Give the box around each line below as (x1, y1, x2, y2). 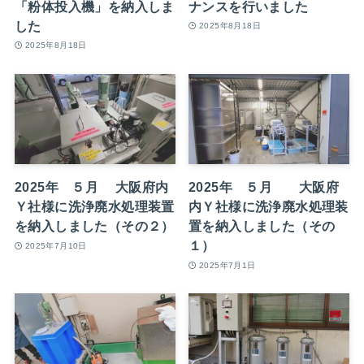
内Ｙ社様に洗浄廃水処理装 (188, 199, 349, 214)
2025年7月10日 (24, 240, 87, 250)
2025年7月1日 (198, 260, 256, 270)
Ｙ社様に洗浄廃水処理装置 (14, 199, 175, 214)
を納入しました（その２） (14, 219, 175, 234)
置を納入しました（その (188, 219, 336, 234)
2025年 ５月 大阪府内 (14, 180, 169, 195)
